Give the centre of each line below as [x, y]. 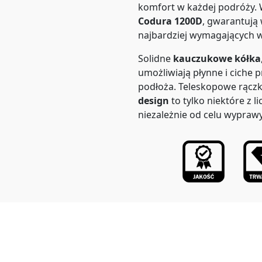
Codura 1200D [170, 21]
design [154, 100]
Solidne [156, 58]
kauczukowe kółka [217, 58]
